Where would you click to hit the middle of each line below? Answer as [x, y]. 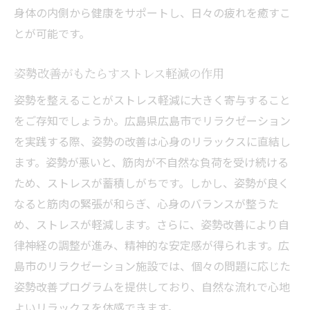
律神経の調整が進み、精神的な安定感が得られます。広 [152, 245]
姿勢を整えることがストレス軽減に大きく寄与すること [152, 100]
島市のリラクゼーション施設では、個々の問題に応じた [152, 266]
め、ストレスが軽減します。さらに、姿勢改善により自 [152, 224]
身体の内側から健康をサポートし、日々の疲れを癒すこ [152, 12]
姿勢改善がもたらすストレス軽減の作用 [119, 73]
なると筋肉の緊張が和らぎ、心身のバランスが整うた [146, 203]
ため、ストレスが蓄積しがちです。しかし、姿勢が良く [152, 183]
